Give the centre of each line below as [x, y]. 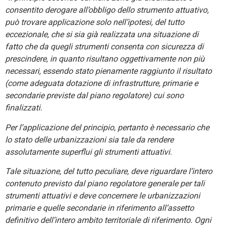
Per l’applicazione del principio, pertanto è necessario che [107, 127]
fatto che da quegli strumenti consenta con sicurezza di [104, 47]
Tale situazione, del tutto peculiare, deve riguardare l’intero [109, 172]
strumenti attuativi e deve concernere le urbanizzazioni [103, 196]
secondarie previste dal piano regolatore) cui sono [94, 96]
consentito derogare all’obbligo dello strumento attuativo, [107, 10]
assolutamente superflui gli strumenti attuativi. [89, 152]
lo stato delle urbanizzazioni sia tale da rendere [89, 140]
